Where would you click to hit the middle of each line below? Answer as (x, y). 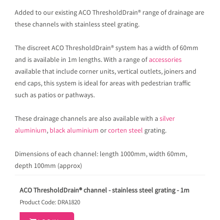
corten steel (125, 131)
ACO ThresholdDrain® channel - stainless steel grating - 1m (105, 191)
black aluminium (74, 131)
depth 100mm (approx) (48, 166)
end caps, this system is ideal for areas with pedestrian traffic (103, 84)
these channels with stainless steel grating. (77, 25)
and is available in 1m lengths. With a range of (82, 60)
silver (167, 119)
